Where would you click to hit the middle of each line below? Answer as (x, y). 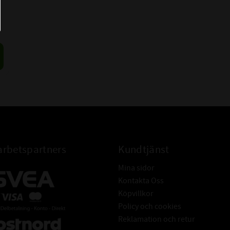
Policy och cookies (150, 207)
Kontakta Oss (141, 181)
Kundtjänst (144, 149)
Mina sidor (137, 168)
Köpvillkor (136, 194)
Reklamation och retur (157, 219)
